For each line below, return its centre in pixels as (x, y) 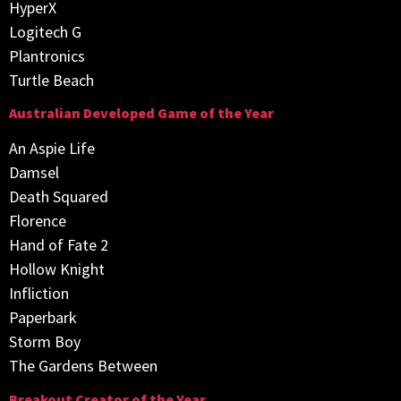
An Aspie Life (52, 149)
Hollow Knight (57, 269)
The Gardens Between (83, 366)
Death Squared (59, 197)
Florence (38, 221)
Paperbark (43, 318)
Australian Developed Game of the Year (141, 113)
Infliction (39, 294)
